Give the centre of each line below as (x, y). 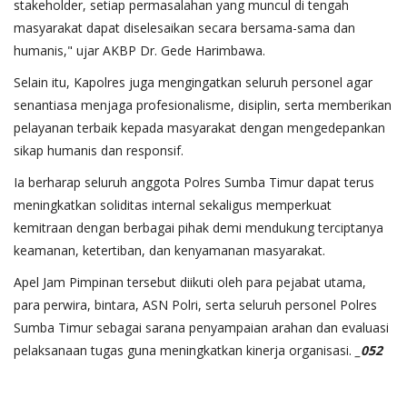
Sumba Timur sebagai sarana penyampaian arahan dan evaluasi (201, 327)
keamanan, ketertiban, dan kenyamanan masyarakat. (169, 250)
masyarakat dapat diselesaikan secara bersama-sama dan (184, 27)
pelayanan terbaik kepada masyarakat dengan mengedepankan (199, 127)
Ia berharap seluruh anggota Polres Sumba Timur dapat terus (194, 182)
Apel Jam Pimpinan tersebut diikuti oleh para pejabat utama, (190, 282)
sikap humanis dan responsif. (99, 150)
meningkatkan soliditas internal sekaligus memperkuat (173, 204)
